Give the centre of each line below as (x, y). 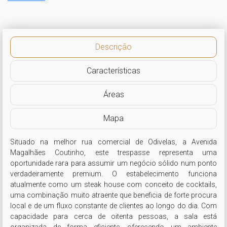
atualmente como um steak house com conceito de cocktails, (113, 184)
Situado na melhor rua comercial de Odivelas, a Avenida (113, 142)
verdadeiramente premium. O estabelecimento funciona (113, 174)
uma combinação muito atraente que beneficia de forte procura (113, 195)
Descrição (113, 47)
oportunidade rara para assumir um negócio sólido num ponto (113, 163)
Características (113, 71)
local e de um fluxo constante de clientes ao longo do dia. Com (113, 206)
